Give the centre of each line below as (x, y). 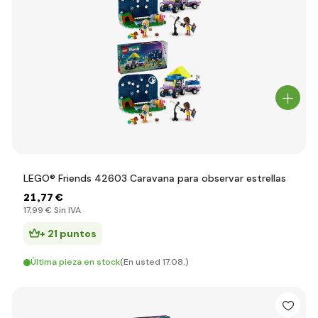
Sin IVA (66, 210)
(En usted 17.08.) (154, 262)
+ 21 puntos (68, 234)
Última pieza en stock (75, 262)
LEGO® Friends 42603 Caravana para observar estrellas (155, 178)
